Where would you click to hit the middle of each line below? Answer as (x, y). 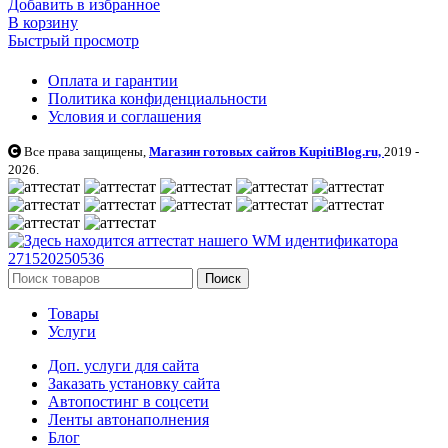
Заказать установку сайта (134, 383)
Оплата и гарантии (113, 80)
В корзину (43, 23)
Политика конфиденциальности (157, 98)
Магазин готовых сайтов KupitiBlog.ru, (266, 151)
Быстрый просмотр (73, 41)
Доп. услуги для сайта (123, 365)
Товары (73, 313)
